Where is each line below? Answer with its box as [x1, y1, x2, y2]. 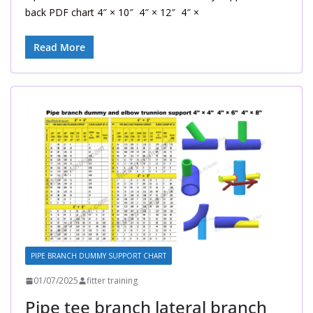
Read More [34, 41, 85, 54]
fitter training [87, 275, 138, 287]
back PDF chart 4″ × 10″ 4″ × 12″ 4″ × [25, 6, 199, 20]
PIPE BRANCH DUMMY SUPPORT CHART [31, 251, 166, 261]
